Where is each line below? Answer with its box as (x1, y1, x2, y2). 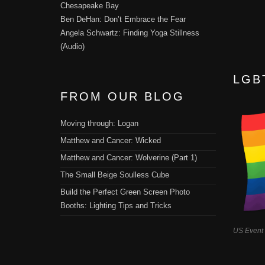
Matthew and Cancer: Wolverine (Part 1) (60, 153, 197, 163)
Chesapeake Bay (60, 1, 119, 11)
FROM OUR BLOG (60, 90, 185, 104)
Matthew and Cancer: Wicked (60, 136, 161, 146)
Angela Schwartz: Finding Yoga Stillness (60, 28, 199, 38)
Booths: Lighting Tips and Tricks (60, 201, 172, 211)
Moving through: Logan (60, 119, 138, 128)
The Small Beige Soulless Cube (60, 170, 169, 180)
